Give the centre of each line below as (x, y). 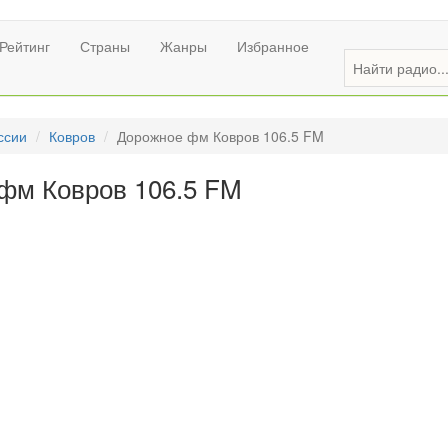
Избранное (273, 46)
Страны (105, 46)
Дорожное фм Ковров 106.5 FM (220, 136)
